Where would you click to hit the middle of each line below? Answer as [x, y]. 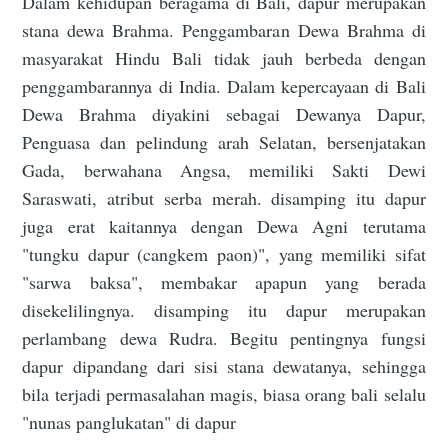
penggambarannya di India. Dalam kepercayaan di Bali [224, 85]
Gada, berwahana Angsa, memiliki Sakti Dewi [224, 169]
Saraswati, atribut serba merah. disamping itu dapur [224, 197]
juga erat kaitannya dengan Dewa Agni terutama [224, 225]
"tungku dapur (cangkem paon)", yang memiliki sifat [224, 253]
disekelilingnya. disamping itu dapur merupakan [224, 309]
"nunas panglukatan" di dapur [129, 421]
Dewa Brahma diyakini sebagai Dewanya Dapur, [224, 113]
